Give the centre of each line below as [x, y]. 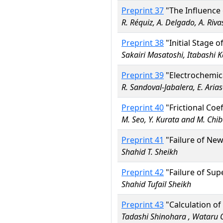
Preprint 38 [143, 43]
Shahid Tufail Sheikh [156, 184]
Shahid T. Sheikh [150, 152]
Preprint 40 [143, 108]
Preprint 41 [143, 140]
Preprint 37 [143, 10]
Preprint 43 [143, 205]
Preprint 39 [143, 75]
